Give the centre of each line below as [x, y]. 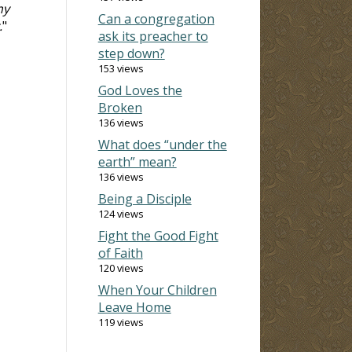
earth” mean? [137, 161]
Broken [120, 107]
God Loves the [140, 90]
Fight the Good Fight [158, 235]
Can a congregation [156, 18]
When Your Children [157, 290]
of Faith [120, 253]
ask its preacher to [153, 36]
